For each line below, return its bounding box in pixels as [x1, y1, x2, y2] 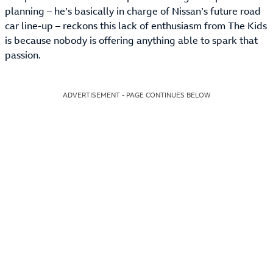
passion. [5, 48, 41, 62]
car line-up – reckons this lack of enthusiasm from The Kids [5, 19, 267, 32]
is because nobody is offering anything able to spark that [5, 34, 258, 47]
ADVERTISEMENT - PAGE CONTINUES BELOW [63, 91, 210, 99]
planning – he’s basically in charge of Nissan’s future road [5, 4, 261, 18]
